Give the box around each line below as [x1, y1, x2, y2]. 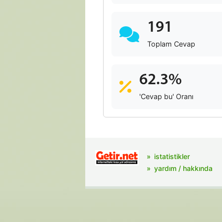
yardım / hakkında [154, 164, 213, 172]
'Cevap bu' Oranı [139, 92, 193, 101]
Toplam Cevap [147, 40, 195, 48]
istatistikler [154, 152, 190, 161]
